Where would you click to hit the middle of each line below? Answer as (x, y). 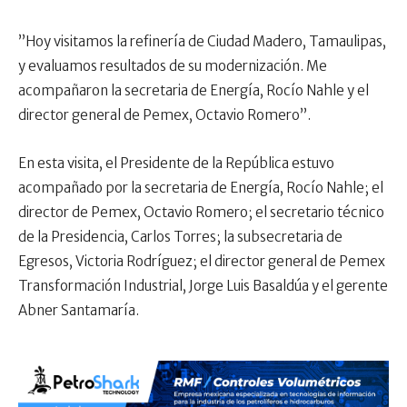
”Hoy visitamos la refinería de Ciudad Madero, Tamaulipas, (202, 42)
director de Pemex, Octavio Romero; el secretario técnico (201, 213)
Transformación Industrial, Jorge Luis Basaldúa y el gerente (203, 286)
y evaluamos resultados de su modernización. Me (173, 66)
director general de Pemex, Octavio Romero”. (164, 115)
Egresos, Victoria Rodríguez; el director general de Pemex (202, 262)
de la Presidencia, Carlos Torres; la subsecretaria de (180, 237)
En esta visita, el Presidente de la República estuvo (176, 164)
